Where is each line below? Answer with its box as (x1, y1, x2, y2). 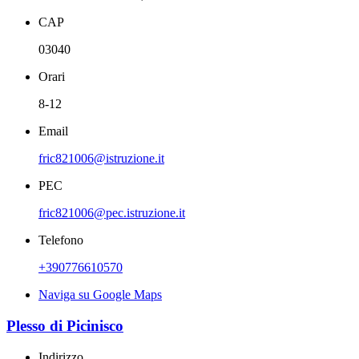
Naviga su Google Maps (38, 288, 162, 302)
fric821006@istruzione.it (38, 151, 164, 166)
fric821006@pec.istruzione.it (38, 206, 185, 220)
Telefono (38, 233, 83, 248)
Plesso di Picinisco (6, 317, 123, 335)
